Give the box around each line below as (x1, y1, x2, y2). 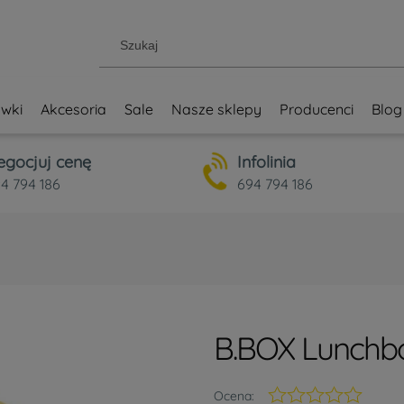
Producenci (280, 100, 353, 118)
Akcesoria (41, 100, 106, 118)
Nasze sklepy (171, 100, 262, 118)
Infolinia (237, 151, 297, 172)
